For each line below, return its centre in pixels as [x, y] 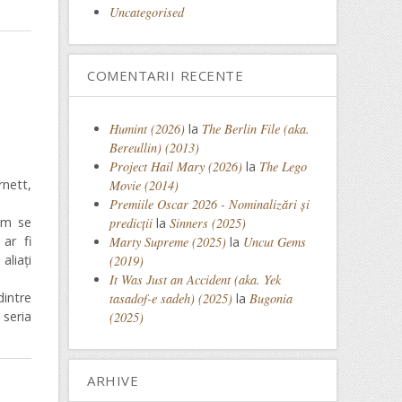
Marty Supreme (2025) [168, 242]
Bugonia [271, 298]
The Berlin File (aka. [256, 129]
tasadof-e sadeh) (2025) [171, 298]
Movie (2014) [144, 185]
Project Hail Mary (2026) [176, 166]
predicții [131, 223]
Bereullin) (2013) [154, 148]
